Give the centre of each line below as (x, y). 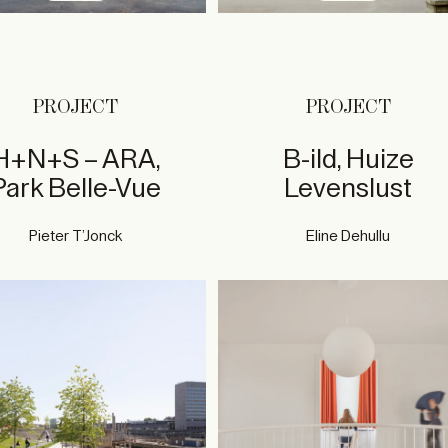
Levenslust (348, 188)
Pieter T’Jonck (76, 236)
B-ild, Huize (348, 159)
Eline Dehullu (348, 236)
